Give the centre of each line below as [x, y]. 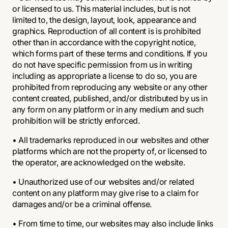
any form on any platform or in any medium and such [108, 109]
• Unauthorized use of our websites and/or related [103, 182]
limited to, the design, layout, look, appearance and [104, 20]
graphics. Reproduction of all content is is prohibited [107, 31]
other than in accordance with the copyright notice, [104, 42]
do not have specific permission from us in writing [102, 65]
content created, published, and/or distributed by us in [110, 98]
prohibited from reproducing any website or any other [110, 87]
